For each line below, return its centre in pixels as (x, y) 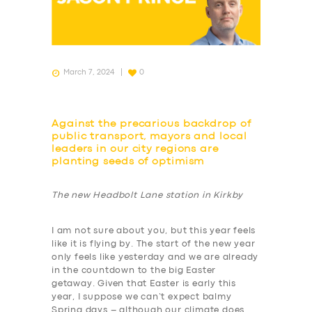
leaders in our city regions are (135, 150)
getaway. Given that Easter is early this (144, 284)
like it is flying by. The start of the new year (154, 244)
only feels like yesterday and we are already (155, 258)
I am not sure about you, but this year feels (154, 231)
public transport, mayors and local (149, 137)
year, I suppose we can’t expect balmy (142, 297)
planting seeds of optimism (128, 162)
